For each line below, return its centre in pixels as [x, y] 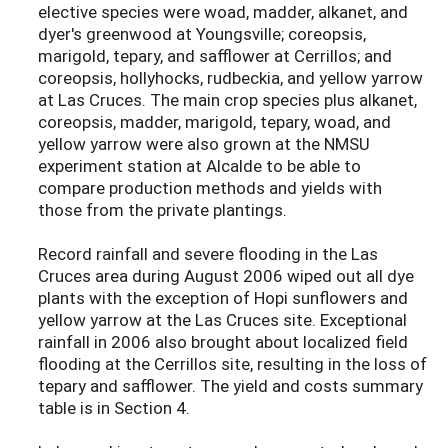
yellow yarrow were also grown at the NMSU [204, 144]
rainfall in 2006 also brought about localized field [223, 342]
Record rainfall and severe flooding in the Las [208, 254]
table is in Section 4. [114, 408]
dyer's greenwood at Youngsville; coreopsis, [202, 34]
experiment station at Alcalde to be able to [199, 166]
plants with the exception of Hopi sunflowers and [223, 298]
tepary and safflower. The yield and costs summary [230, 386]
